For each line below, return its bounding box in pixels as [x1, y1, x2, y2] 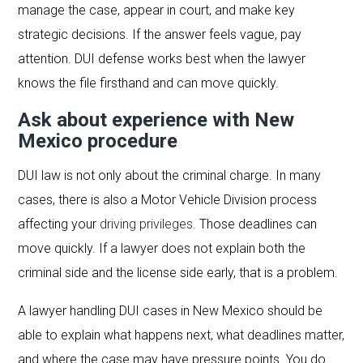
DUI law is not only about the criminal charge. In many [18, 167, 322, 183]
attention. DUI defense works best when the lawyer [18, 50, 306, 66]
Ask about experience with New [18, 108, 295, 131]
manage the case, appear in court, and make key [18, 2, 296, 18]
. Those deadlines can [193, 216, 318, 232]
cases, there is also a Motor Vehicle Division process [18, 191, 318, 207]
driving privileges [100, 216, 194, 232]
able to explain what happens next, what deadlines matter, [18, 327, 345, 343]
